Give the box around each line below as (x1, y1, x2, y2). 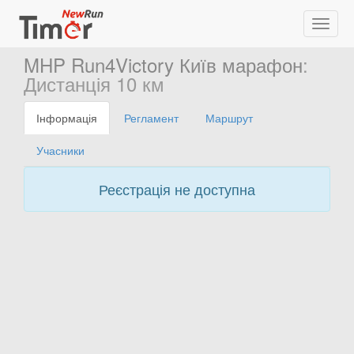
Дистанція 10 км (24, 70, 164, 97)
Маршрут (205, 110, 253, 126)
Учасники (36, 142, 85, 158)
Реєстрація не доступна (99, 179, 255, 199)
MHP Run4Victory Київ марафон (24, 51, 303, 78)
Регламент (124, 110, 179, 126)
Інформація (36, 110, 97, 126)
